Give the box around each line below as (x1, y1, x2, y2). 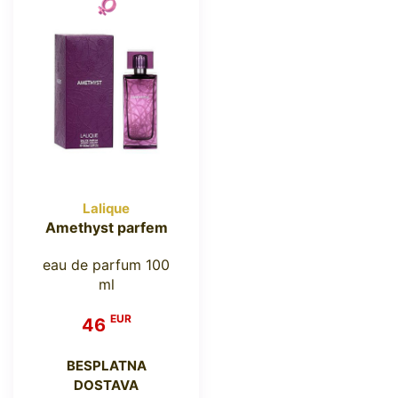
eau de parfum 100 (43, 255, 170, 274)
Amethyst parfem (44, 218, 168, 236)
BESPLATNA (66, 356, 147, 374)
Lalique (83, 199, 130, 217)
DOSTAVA (74, 376, 139, 394)
